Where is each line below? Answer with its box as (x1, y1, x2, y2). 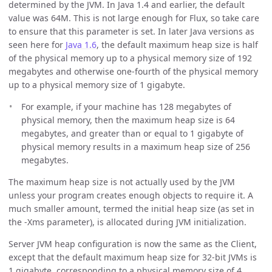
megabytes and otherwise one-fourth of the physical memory (8, 66, 258, 78)
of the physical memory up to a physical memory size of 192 (8, 52, 252, 64)
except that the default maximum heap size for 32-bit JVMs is (8, 251, 257, 263)
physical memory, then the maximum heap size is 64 (21, 114, 235, 126)
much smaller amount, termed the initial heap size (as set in (8, 203, 254, 215)
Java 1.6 (66, 39, 97, 51)
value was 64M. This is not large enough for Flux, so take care (8, 12, 259, 24)
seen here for (8, 39, 66, 51)
